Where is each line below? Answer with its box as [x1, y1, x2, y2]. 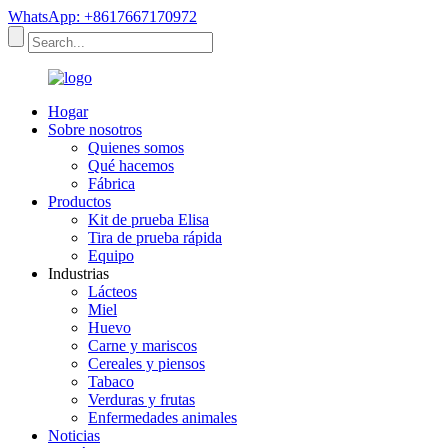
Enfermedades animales [88, 409, 237, 426]
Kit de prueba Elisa [88, 211, 209, 228]
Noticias [48, 427, 100, 444]
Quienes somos [88, 139, 184, 156]
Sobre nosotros [48, 121, 142, 138]
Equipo [88, 247, 134, 264]
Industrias [48, 265, 109, 282]
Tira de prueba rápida [88, 229, 222, 246]
